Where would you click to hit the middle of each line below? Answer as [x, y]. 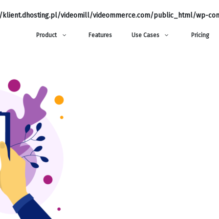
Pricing [200, 35]
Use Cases [145, 35]
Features [100, 35]
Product [46, 35]
